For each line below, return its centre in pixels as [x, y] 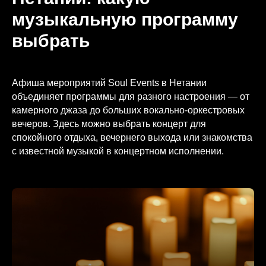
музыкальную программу [125, 20]
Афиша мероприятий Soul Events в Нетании [109, 83]
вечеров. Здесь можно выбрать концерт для [109, 124]
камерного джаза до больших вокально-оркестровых [128, 110]
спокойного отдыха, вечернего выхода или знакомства [132, 138]
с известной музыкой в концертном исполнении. [118, 151]
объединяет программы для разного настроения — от [131, 97]
